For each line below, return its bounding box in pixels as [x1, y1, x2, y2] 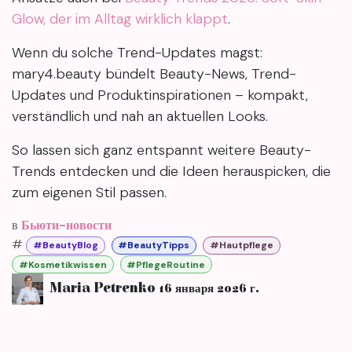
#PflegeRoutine [126, 258, 206, 271]
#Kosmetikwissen [18, 258, 107, 271]
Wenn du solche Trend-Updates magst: [12, 43, 262, 63]
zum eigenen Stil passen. [12, 183, 167, 203]
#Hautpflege [209, 239, 273, 252]
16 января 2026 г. [159, 282, 259, 296]
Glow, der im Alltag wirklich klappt [12, 9, 228, 29]
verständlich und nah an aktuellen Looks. [12, 107, 268, 126]
